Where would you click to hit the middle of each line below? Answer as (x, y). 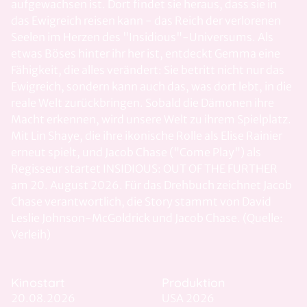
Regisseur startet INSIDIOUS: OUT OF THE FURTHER (144, 169)
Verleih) (31, 234)
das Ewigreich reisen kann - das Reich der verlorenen (146, 21)
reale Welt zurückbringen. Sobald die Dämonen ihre (143, 103)
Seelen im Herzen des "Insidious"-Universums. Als (142, 37)
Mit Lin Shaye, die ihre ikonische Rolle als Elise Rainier (147, 136)
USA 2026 (188, 298)
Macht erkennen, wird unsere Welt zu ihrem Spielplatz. (151, 119)
